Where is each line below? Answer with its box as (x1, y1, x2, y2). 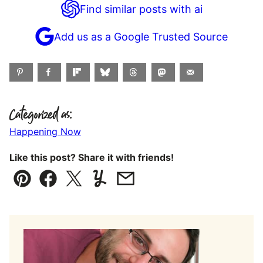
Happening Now (9, 126, 81, 138)
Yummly (99, 180, 139, 193)
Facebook (47, 180, 97, 193)
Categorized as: (9, 105, 72, 126)
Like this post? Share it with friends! (9, 151, 174, 164)
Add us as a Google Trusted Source (54, 30, 228, 43)
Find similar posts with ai (79, 2, 203, 15)
